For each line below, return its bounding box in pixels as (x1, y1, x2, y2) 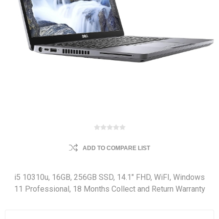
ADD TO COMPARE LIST (83, 145, 150, 152)
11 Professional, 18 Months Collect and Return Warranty (14, 184, 205, 194)
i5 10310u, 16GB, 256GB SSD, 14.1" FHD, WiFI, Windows (14, 173, 205, 182)
